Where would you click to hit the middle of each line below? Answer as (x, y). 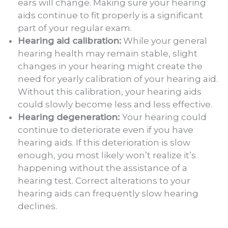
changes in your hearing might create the (110, 66)
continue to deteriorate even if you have (106, 130)
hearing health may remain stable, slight (108, 53)
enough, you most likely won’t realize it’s (107, 155)
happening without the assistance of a (103, 168)
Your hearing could (164, 117)
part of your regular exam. (75, 28)
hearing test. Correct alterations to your (104, 180)
